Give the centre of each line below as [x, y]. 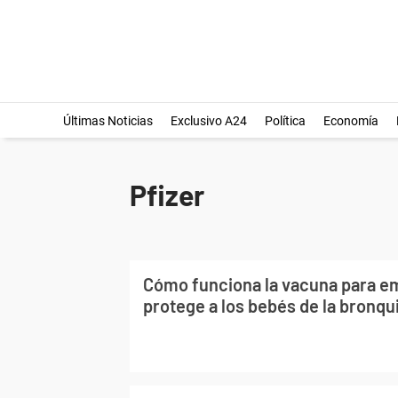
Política [285, 121]
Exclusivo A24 [208, 121]
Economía [350, 121]
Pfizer [167, 195]
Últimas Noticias [107, 121]
